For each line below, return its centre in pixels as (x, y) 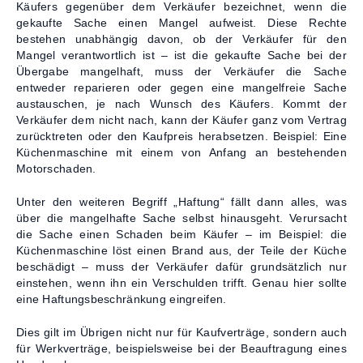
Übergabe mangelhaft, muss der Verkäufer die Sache (181, 71)
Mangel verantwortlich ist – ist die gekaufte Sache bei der (181, 55)
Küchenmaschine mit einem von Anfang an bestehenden (181, 152)
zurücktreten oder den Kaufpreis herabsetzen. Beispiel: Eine (181, 136)
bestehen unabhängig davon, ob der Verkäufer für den (181, 38)
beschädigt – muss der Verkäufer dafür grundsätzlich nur (181, 266)
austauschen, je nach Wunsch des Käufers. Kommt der (181, 103)
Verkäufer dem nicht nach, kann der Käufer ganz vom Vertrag (181, 120)
